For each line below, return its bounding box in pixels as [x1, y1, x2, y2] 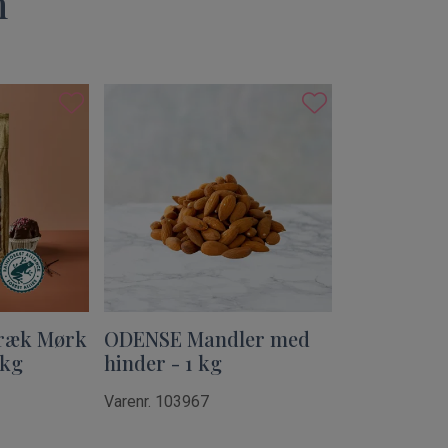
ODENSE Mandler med [103, 325, 310, 353]
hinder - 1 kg [103, 349, 222, 377]
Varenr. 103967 [103, 392, 209, 412]
